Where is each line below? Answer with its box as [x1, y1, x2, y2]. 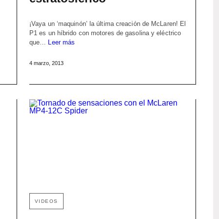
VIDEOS [34, 198, 58, 204]
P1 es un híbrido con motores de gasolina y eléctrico [29, 29, 181, 37]
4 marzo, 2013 [29, 60, 64, 66]
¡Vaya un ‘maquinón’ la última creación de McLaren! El [29, 20, 186, 28]
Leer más [48, 39, 75, 46]
